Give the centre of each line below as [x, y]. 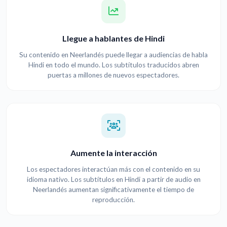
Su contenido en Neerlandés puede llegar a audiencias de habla [113, 55]
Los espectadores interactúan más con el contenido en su [113, 169]
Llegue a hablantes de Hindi [113, 39]
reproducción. [113, 200]
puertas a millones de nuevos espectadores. [113, 75]
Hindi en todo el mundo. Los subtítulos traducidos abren [113, 65]
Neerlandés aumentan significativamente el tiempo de [113, 190]
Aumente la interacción [113, 153]
